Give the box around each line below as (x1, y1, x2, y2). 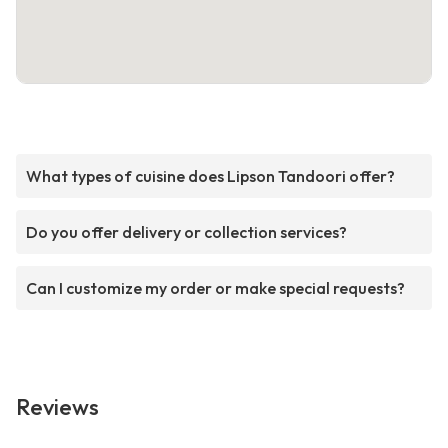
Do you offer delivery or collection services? (26, 222, 347, 243)
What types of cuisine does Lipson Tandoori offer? (26, 166, 395, 187)
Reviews (16, 393, 99, 422)
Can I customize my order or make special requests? (26, 278, 405, 299)
